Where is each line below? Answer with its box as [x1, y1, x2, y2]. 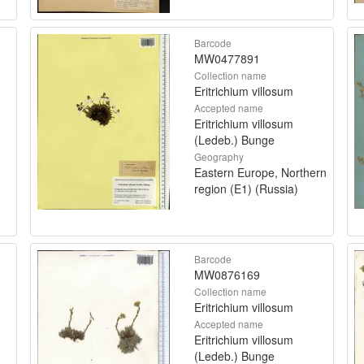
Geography [194, 149, 244, 163]
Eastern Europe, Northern [194, 163, 327, 180]
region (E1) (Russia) [194, 180, 298, 197]
